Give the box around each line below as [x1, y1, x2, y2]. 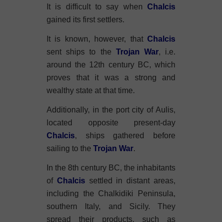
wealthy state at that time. [47, 86, 135, 95]
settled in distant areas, [85, 176, 176, 185]
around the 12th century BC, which [47, 60, 175, 69]
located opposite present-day [47, 118, 175, 127]
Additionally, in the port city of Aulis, [47, 106, 175, 114]
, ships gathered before [75, 131, 175, 140]
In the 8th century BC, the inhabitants [47, 164, 175, 172]
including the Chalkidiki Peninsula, [47, 189, 175, 198]
